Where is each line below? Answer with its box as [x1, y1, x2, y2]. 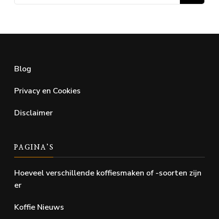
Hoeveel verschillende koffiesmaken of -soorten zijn [14, 167, 201, 178]
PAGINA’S [14, 144, 54, 151]
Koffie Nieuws [14, 201, 64, 213]
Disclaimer [14, 107, 53, 118]
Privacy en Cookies [14, 85, 81, 96]
